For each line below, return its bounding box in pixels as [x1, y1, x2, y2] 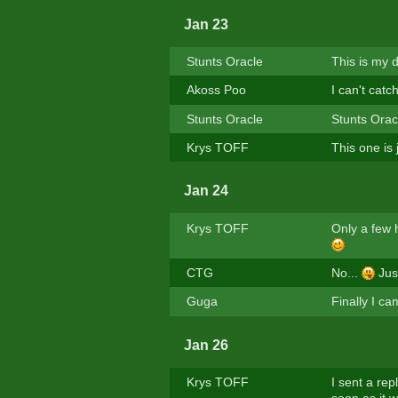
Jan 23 [183, 16, 228, 32]
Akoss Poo [186, 83, 246, 98]
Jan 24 [183, 183, 228, 199]
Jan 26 [183, 337, 228, 353]
